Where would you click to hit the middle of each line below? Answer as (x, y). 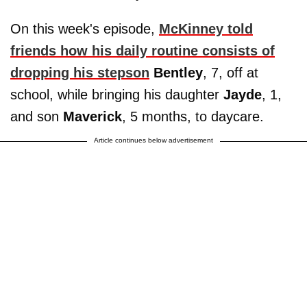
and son (37, 116)
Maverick (93, 116)
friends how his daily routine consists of (143, 50)
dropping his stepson (80, 72)
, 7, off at (231, 72)
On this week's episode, (85, 28)
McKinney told (206, 28)
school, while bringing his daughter (117, 94)
